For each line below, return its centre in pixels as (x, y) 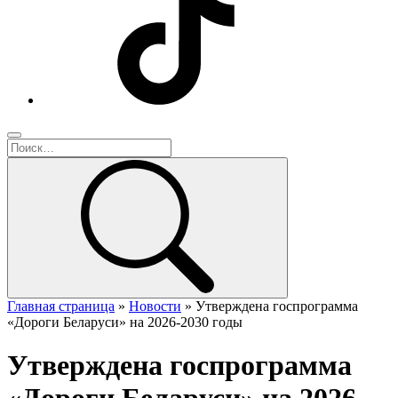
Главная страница (61, 306)
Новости (155, 306)
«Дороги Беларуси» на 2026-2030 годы (125, 322)
